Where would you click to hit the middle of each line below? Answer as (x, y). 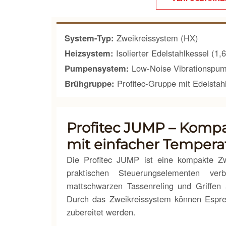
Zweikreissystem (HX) (156, 38)
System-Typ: (89, 38)
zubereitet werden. (101, 212)
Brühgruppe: (90, 83)
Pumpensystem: (97, 68)
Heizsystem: (89, 53)
